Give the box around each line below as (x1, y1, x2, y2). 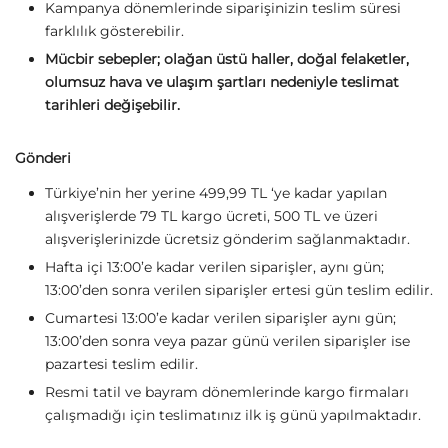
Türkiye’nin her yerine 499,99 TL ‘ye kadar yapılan (45, 183, 387, 202)
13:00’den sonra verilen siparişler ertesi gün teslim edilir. (45, 280, 433, 299)
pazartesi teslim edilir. (45, 354, 198, 373)
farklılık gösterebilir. (45, 21, 184, 40)
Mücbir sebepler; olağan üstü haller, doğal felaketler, (45, 49, 409, 68)
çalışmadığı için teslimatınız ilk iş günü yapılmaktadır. (45, 405, 421, 424)
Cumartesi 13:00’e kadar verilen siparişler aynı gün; (45, 308, 396, 327)
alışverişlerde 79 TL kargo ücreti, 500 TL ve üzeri (45, 206, 378, 225)
